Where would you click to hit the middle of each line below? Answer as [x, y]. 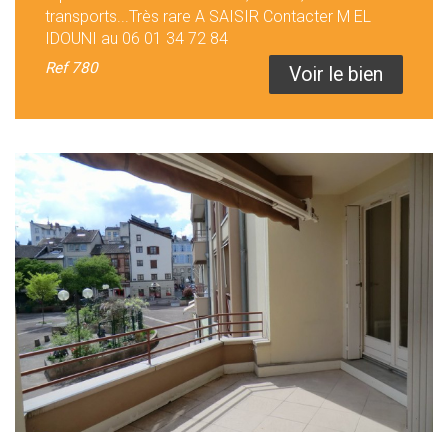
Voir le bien [336, 75]
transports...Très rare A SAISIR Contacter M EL [208, 17]
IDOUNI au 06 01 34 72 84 [136, 39]
